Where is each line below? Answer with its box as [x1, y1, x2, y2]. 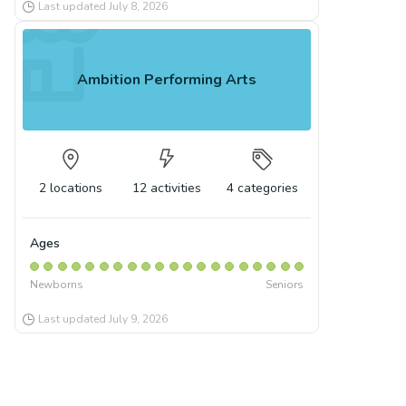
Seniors [266, 277, 304, 292]
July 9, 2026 [109, 312, 168, 326]
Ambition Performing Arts [77, 69, 256, 90]
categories [237, 179, 299, 197]
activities [150, 179, 201, 197]
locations [49, 179, 102, 197]
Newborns [29, 277, 83, 292]
